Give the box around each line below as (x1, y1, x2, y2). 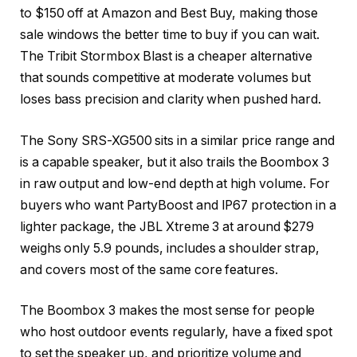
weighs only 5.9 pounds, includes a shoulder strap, (20, 240, 320, 256)
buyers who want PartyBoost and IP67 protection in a (20, 197, 336, 213)
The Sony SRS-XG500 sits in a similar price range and (20, 132, 335, 148)
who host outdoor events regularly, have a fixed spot (20, 324, 332, 340)
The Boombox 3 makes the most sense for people (20, 303, 316, 319)
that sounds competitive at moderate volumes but (20, 70, 312, 86)
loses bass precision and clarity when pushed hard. (20, 92, 322, 108)
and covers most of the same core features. (20, 261, 278, 277)
